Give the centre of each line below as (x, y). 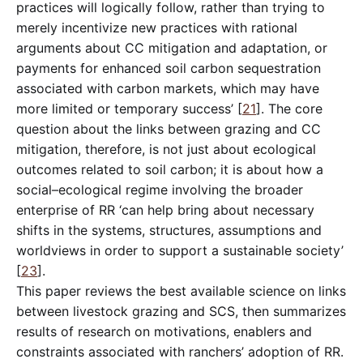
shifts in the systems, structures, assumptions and (169, 230)
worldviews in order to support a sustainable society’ (180, 250)
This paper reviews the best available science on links (181, 290)
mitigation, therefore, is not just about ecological (166, 149)
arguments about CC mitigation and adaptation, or (172, 47)
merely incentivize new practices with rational (157, 27)
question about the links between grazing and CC (169, 128)
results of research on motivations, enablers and (164, 331)
